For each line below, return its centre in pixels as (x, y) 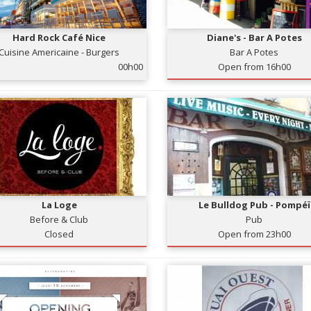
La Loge (59, 205)
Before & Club (59, 219)
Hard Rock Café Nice (59, 37)
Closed (59, 234)
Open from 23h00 (254, 234)
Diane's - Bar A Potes (254, 37)
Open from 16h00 (254, 67)
